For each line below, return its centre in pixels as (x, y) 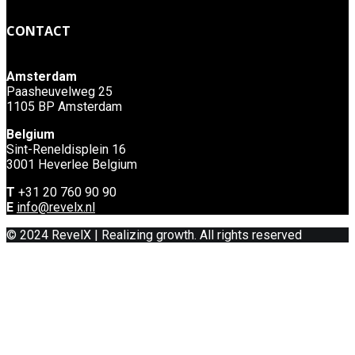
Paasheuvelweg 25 (59, 92)
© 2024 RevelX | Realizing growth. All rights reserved (154, 235)
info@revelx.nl (56, 208)
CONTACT (38, 31)
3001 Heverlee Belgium (72, 165)
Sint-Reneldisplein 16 (66, 150)
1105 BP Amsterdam (64, 107)
